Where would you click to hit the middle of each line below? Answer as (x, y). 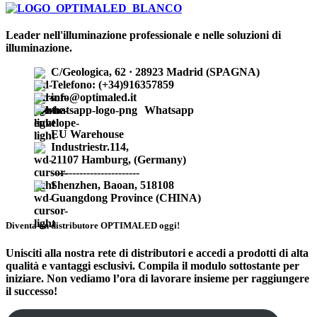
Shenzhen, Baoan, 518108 (113, 185)
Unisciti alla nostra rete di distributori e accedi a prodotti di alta (157, 253)
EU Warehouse (87, 134)
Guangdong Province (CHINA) (126, 197)
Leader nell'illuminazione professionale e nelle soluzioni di (143, 35)
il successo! (31, 292)
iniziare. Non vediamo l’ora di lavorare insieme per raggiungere (157, 279)
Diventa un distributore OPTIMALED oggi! (93, 226)
